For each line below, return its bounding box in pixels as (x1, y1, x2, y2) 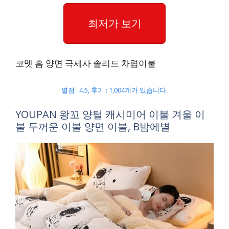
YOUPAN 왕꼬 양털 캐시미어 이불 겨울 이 (15, 107, 205, 121)
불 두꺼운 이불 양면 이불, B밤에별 (15, 120, 170, 133)
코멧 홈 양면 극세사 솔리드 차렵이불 (15, 57, 156, 69)
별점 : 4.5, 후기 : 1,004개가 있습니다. (61, 85, 168, 95)
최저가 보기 (87, 16, 142, 30)
